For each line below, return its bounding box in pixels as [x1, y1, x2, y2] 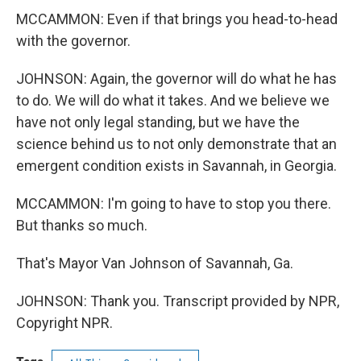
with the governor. [16, 32, 131, 49]
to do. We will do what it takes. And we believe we [16, 92, 330, 109]
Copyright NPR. [16, 314, 113, 331]
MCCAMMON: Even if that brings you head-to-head [16, 10, 338, 27]
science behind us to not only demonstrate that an [16, 135, 337, 152]
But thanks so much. [16, 217, 147, 234]
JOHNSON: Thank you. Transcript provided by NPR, [16, 293, 339, 309]
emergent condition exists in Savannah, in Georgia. [16, 157, 337, 174]
